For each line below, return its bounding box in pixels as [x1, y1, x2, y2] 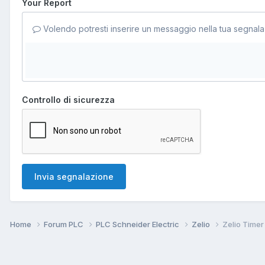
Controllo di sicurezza [22, 94, 115, 105]
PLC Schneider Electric [96, 219, 181, 229]
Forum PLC [44, 219, 85, 229]
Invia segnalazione [34, 171, 114, 182]
